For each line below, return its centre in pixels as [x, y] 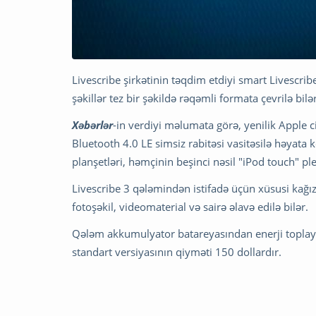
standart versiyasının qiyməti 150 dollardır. [177, 252]
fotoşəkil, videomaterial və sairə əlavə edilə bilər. [190, 207]
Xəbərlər [92, 125]
